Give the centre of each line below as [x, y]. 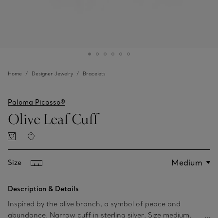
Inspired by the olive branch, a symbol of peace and [94, 204]
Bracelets [94, 74]
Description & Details [43, 189]
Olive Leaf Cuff [53, 119]
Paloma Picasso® [36, 102]
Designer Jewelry [52, 74]
